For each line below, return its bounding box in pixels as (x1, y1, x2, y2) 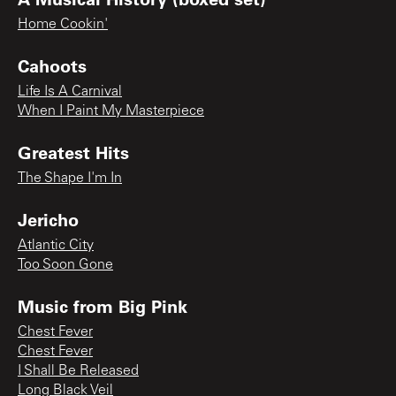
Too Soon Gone (18, 257, 113, 272)
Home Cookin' (18, 17, 108, 32)
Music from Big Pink (18, 293, 187, 317)
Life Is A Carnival (18, 84, 122, 99)
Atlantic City (18, 238, 94, 253)
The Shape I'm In (18, 171, 122, 186)
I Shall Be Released (18, 363, 139, 378)
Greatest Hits (18, 140, 129, 164)
